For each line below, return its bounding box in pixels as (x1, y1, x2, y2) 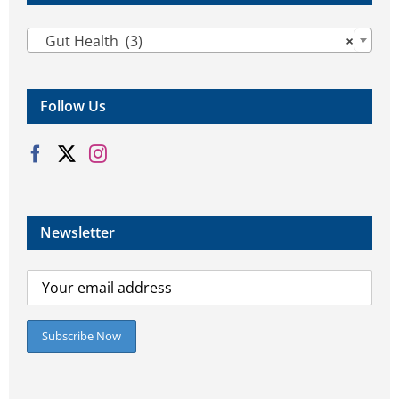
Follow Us (40, 96, 106, 117)
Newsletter (40, 223, 115, 243)
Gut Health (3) (35, 30, 142, 51)
